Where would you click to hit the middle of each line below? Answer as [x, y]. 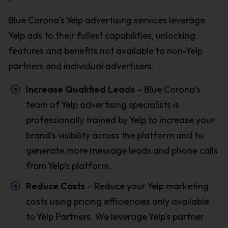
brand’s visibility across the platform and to [115, 135]
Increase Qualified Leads [80, 90]
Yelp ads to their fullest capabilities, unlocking [102, 36]
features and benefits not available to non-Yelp [105, 51]
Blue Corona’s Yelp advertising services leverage [106, 20]
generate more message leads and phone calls [122, 151]
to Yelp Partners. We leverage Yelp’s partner [115, 217]
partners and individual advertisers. [81, 66]
